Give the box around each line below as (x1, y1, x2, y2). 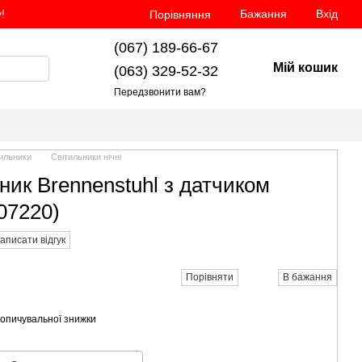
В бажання (283, 271, 332, 283)
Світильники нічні (51, 152, 121, 162)
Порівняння (149, 7, 211, 21)
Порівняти (186, 271, 234, 283)
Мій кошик (272, 60, 338, 74)
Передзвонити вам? (113, 86, 206, 98)
